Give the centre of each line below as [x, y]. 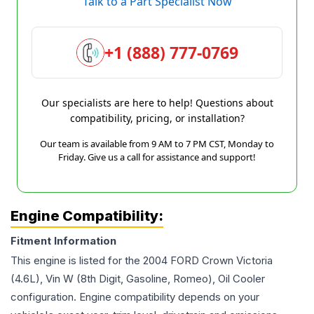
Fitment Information [63, 241]
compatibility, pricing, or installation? [157, 118]
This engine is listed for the [77, 260]
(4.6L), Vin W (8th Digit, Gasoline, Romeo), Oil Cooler [138, 279]
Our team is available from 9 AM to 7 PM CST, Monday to [157, 144]
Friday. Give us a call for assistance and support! [157, 157]
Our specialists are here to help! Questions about [157, 103]
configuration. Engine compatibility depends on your [135, 297]
